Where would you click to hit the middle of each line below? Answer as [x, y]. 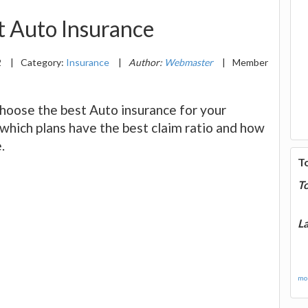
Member [250, 62]
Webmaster [189, 62]
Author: [146, 62]
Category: [43, 62]
